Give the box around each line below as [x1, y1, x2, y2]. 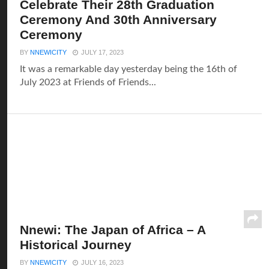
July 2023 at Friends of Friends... [20, 77, 157, 87]
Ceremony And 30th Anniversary [20, 13, 217, 26]
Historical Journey [20, 238, 132, 252]
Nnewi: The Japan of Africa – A [20, 223, 206, 237]
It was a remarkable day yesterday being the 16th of [20, 64, 238, 74]
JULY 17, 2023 [81, 49, 124, 56]
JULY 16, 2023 [81, 259, 124, 266]
